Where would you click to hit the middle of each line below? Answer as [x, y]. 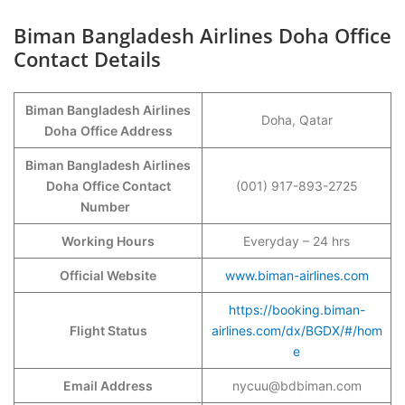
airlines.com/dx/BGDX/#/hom [297, 330]
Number [108, 207]
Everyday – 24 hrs [297, 241]
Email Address [108, 386]
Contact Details [87, 59]
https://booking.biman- [297, 310]
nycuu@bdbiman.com [297, 386]
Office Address [126, 131]
